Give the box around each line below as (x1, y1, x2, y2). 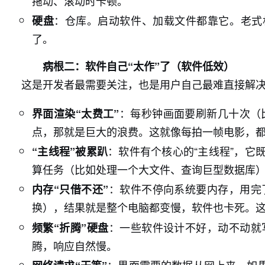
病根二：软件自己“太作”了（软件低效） (43, 59, 234, 74)
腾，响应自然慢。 (32, 238, 117, 253)
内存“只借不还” (32, 182, 109, 197)
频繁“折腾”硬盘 (32, 220, 109, 235)
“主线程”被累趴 (32, 144, 108, 159)
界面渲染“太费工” (32, 106, 119, 121)
